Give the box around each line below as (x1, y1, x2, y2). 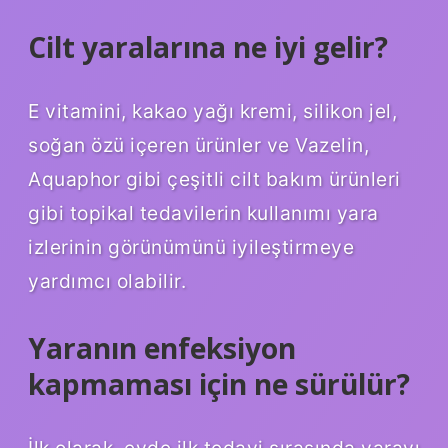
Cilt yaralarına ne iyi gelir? (28, 27, 388, 66)
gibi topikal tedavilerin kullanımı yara (28, 200, 379, 225)
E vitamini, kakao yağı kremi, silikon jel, (28, 98, 397, 123)
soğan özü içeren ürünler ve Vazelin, (28, 132, 369, 157)
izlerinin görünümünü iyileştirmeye (28, 234, 354, 259)
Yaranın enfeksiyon (28, 328, 296, 367)
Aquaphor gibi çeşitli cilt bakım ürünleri (28, 166, 401, 191)
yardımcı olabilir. (28, 268, 186, 293)
